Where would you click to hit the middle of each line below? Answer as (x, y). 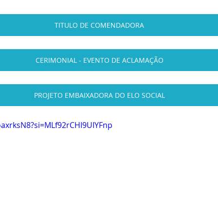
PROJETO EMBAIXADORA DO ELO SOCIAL (99, 95)
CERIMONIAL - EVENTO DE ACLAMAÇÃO (99, 60)
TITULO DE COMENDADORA (99, 25)
